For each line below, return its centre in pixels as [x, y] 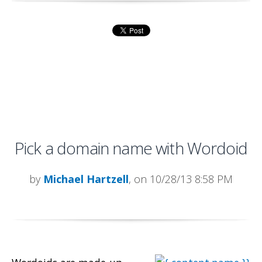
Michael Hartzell [86, 179]
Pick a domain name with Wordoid [131, 148]
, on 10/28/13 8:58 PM [181, 179]
